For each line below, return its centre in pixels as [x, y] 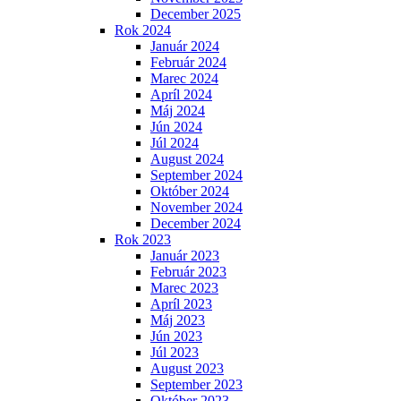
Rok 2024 [143, 30]
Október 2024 [190, 191]
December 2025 [196, 14]
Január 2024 [185, 46]
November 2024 [196, 207]
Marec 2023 [184, 288]
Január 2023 [185, 256]
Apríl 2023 [181, 304]
